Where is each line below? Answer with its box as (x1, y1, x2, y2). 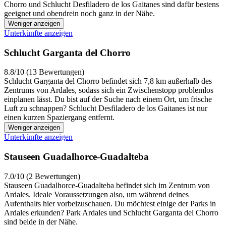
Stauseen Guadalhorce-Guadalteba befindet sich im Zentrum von (4, 181, 210, 190)
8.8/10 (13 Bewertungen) (4, 68, 84, 77)
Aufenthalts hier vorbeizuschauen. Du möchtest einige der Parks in (4, 199, 216, 208)
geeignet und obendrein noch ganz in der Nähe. (4, 9, 155, 18)
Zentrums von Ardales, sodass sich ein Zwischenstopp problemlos (4, 86, 213, 95)
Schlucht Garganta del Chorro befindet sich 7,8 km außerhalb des (4, 77, 212, 86)
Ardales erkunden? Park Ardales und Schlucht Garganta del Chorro (4, 208, 218, 217)
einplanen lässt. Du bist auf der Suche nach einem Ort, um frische (4, 95, 212, 104)
